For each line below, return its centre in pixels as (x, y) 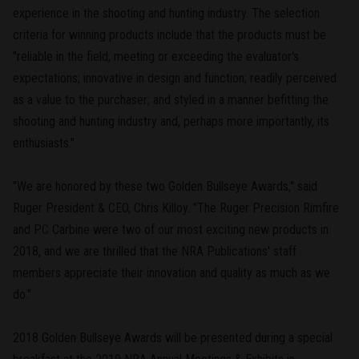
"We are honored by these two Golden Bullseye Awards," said (165, 186)
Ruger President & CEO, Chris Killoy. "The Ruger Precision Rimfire (176, 208)
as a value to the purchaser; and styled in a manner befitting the (171, 99)
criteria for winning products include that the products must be (169, 34)
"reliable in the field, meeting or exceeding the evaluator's (156, 56)
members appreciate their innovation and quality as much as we (171, 272)
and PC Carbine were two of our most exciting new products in (171, 229)
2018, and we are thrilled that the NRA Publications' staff (155, 251)
